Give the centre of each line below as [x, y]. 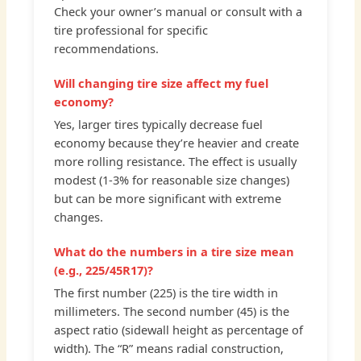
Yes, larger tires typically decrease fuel [159, 124]
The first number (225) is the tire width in [166, 293]
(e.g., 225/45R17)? [104, 270]
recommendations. [107, 49]
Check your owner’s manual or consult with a [178, 12]
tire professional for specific [131, 30]
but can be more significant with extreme [168, 199]
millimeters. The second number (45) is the [172, 311]
